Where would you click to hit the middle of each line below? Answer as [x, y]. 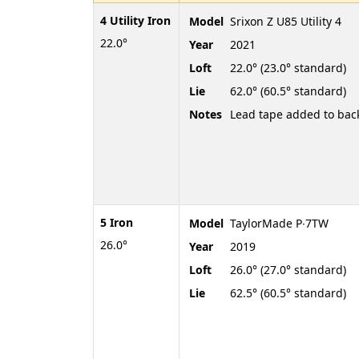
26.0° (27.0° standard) [288, 269]
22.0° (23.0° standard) [288, 67]
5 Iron [117, 222]
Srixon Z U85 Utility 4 [286, 21]
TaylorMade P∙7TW [279, 223]
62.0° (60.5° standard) [288, 91]
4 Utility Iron [135, 20]
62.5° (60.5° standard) [288, 292]
